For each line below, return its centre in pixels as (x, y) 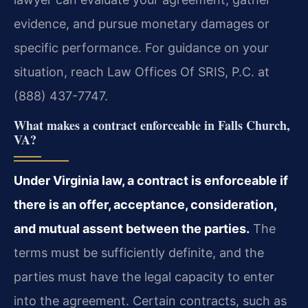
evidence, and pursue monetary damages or (142, 24)
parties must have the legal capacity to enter (144, 276)
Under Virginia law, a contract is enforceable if (151, 180)
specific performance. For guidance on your (141, 48)
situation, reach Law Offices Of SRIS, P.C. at (142, 72)
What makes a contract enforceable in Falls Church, (152, 125)
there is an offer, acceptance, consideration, (145, 204)
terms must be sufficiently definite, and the (139, 252)
